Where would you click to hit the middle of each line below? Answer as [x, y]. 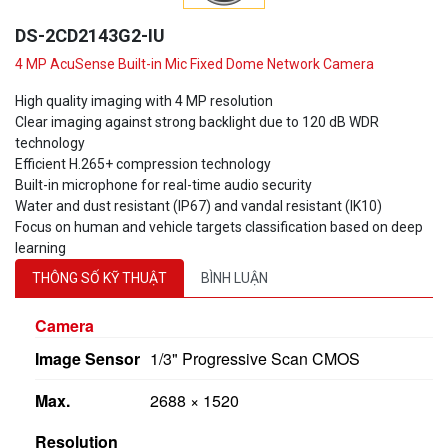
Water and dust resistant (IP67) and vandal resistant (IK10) [198, 205]
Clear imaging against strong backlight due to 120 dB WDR [197, 121]
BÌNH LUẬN [234, 277]
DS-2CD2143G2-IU [90, 35]
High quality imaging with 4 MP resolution [144, 100]
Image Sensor [87, 358]
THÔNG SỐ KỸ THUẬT [99, 277]
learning [40, 247]
